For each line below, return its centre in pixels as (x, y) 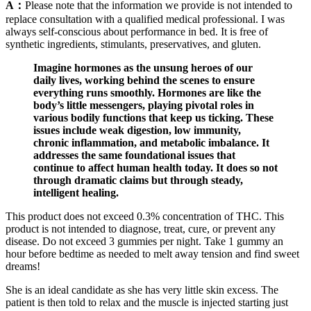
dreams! (23, 266)
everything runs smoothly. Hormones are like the (147, 92)
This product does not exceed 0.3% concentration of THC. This (145, 216)
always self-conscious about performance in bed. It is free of (137, 31)
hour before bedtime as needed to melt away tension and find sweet (152, 253)
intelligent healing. (76, 192)
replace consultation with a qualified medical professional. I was (145, 19)
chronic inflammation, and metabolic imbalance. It (151, 142)
